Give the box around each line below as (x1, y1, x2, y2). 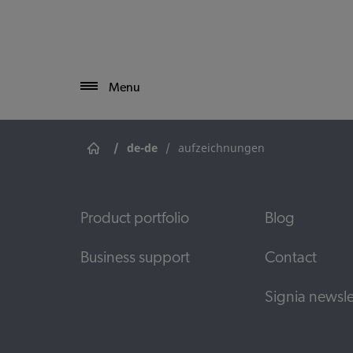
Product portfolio (80, 211, 189, 227)
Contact (265, 251, 317, 266)
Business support (80, 251, 190, 266)
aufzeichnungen (178, 139, 265, 155)
